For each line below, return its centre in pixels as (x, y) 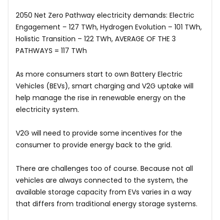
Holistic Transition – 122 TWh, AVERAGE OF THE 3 (96, 39)
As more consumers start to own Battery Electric (99, 74)
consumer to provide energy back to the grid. (94, 145)
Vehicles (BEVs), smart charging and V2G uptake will (105, 86)
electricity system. (47, 110)
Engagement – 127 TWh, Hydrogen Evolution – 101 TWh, (109, 27)
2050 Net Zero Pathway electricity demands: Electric (105, 15)
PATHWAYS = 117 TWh (51, 51)
